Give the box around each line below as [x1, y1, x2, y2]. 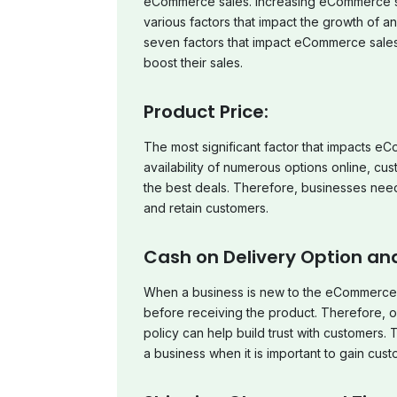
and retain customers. [144, 199, 269, 215]
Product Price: [144, 98, 269, 124]
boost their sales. [144, 54, 243, 70]
